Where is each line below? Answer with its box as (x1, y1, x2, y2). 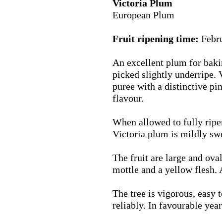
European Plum (112, 9, 174, 20)
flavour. (112, 93, 144, 104)
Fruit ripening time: (112, 33, 199, 44)
